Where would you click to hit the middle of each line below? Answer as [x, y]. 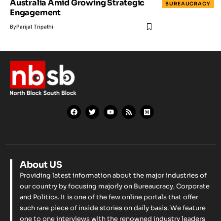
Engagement [35, 13]
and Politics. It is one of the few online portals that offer [109, 197]
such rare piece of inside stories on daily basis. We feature [113, 208]
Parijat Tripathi [35, 27]
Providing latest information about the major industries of [113, 175]
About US [41, 165]
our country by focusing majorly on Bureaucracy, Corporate [115, 186]
